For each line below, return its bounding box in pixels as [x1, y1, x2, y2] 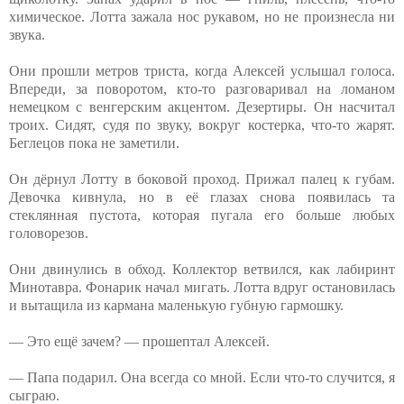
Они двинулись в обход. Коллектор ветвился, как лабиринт [9, 261, 395, 277]
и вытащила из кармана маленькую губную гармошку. [9, 297, 344, 313]
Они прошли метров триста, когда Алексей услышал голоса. [9, 62, 395, 78]
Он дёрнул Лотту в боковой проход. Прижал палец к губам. [9, 170, 395, 187]
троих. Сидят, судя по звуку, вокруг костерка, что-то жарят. [9, 116, 395, 133]
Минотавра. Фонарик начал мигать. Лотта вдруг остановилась [9, 279, 395, 295]
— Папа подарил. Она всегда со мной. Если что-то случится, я [9, 369, 395, 385]
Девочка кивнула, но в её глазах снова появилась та [9, 188, 395, 205]
